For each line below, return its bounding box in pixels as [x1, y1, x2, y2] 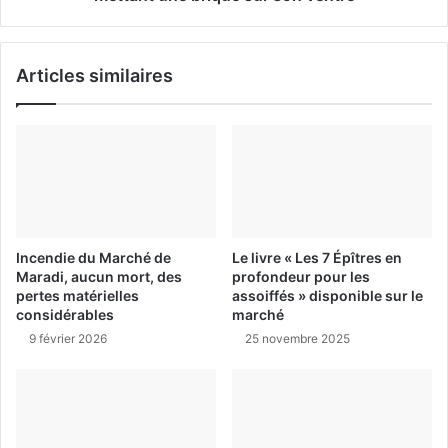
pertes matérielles [16, 286, 139, 304]
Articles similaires [16, 64, 173, 86]
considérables [16, 305, 114, 323]
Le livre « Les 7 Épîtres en [232, 248, 402, 266]
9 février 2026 [29, 330, 107, 346]
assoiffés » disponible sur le [232, 286, 423, 304]
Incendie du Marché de [16, 248, 171, 266]
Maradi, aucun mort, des [16, 267, 182, 285]
